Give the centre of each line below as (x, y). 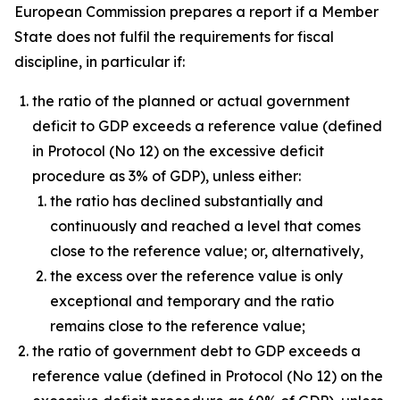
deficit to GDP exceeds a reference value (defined (207, 126)
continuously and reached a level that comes (205, 226)
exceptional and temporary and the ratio (192, 301)
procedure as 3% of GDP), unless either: (167, 176)
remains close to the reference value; (178, 326)
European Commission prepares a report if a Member (196, 12)
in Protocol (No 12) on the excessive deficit (178, 151)
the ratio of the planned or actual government (191, 101)
